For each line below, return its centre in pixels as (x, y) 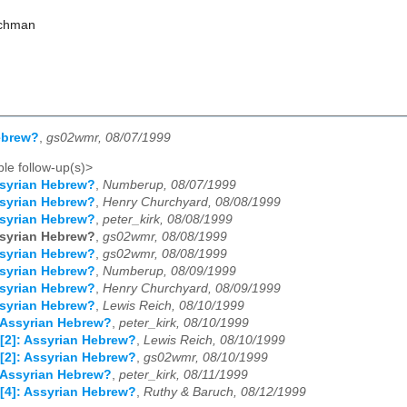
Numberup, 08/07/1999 (169, 184)
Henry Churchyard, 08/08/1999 (192, 202)
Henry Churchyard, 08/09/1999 (192, 288)
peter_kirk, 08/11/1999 (184, 374)
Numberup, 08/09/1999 (169, 271)
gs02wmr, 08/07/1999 (109, 138)
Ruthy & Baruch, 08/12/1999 (225, 392)
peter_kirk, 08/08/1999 (168, 219)
